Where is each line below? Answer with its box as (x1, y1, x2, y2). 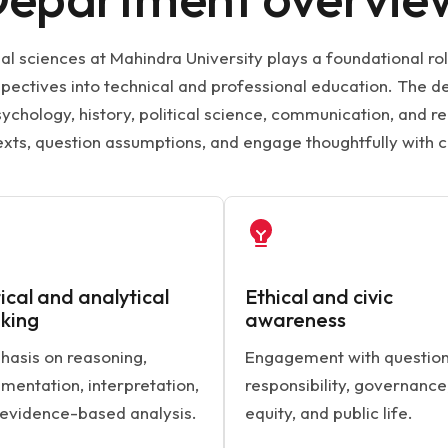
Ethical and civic (245, 284, 393, 309)
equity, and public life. (245, 402, 413, 423)
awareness (245, 307, 346, 332)
